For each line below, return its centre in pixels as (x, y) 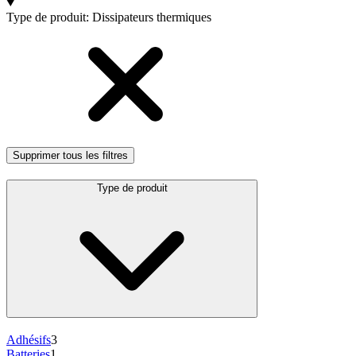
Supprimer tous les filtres (70, 155)
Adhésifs (29, 340)
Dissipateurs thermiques (152, 17)
